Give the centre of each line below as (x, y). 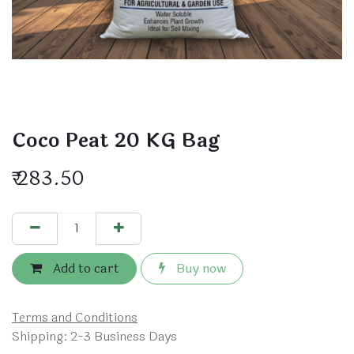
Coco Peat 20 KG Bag (116, 141)
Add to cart (84, 268)
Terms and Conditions (75, 317)
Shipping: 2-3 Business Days (94, 336)
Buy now (199, 268)
